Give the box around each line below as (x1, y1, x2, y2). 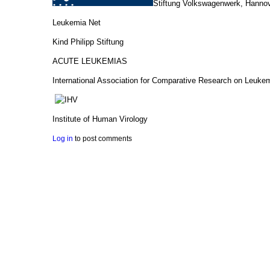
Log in (52, 134, 73, 143)
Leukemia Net (52, 17, 101, 27)
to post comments (73, 134, 132, 143)
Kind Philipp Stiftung (52, 37, 124, 46)
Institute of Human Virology (52, 114, 148, 124)
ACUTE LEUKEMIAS (52, 56, 127, 66)
